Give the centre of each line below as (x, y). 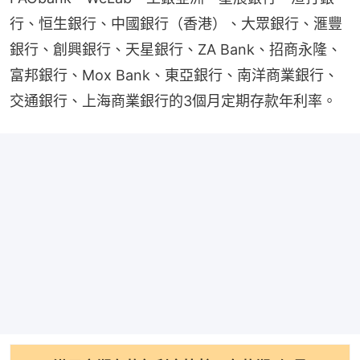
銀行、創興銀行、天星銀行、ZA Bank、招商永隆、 (176, 49)
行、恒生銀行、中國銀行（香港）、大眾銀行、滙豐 (176, 23)
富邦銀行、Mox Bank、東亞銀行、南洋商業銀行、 (174, 75)
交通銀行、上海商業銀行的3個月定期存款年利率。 (173, 100)
